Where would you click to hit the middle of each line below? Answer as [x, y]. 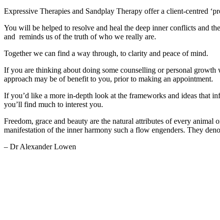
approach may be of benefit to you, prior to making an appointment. [109, 79]
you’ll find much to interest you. [54, 104]
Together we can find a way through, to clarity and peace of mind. [106, 53]
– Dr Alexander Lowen [40, 147]
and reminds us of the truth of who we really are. [80, 37]
